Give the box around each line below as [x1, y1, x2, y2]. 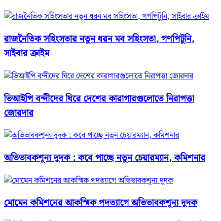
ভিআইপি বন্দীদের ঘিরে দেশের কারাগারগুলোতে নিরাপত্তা [4, 91, 194, 106]
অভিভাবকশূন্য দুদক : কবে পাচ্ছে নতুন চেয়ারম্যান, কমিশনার [4, 151, 205, 166]
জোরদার [4, 106, 34, 120]
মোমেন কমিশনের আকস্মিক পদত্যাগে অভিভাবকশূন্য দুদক [4, 196, 197, 211]
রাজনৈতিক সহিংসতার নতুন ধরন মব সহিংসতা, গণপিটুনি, [4, 32, 194, 47]
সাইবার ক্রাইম [4, 46, 49, 61]
